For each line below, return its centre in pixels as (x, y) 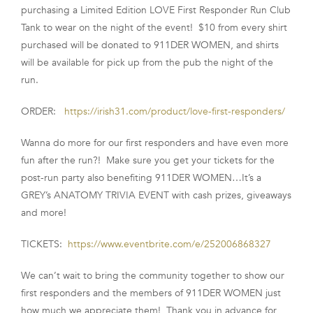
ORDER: (43, 111)
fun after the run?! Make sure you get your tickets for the (148, 160)
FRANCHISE (44, 21)
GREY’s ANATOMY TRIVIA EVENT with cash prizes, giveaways (156, 195)
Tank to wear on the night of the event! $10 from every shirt (154, 27)
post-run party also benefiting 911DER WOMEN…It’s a (141, 177)
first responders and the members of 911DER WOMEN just (151, 293)
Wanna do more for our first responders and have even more (155, 143)
